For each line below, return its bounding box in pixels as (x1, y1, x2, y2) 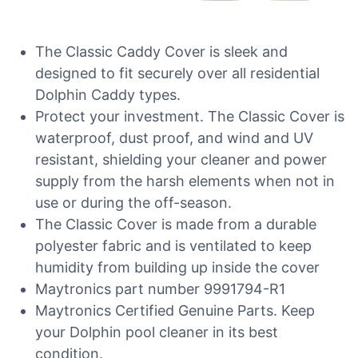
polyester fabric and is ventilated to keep (35, 237, 312, 254)
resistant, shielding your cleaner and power (35, 151, 327, 168)
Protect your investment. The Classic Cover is (35, 108, 344, 125)
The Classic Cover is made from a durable (35, 216, 316, 233)
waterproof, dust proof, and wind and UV (35, 129, 313, 146)
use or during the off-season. (35, 194, 232, 211)
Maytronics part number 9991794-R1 (35, 280, 285, 297)
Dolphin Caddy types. (35, 86, 181, 103)
